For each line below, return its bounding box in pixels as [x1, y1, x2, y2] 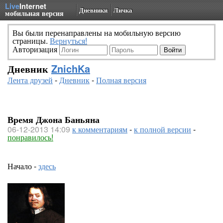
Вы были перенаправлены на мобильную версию [12, 27, 181, 38]
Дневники [79, 5, 108, 14]
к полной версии [134, 123, 191, 135]
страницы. [12, 35, 50, 46]
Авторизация [12, 43, 59, 55]
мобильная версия [5, 8, 64, 18]
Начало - [7, 160, 38, 172]
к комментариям [72, 123, 127, 135]
